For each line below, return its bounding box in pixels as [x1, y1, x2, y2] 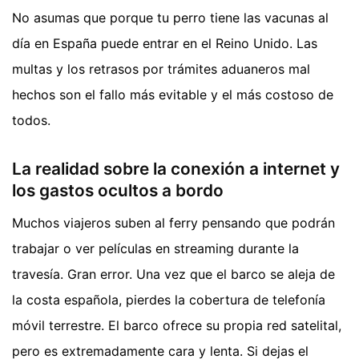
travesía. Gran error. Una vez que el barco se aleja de [12, 265, 335, 282]
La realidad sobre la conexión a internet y [12, 159, 340, 179]
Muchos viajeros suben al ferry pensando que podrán [12, 214, 335, 231]
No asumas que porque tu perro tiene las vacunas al [12, 10, 329, 26]
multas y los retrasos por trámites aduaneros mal [12, 61, 310, 78]
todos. [12, 112, 50, 129]
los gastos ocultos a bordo [12, 180, 224, 201]
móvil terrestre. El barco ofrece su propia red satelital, [12, 317, 341, 333]
